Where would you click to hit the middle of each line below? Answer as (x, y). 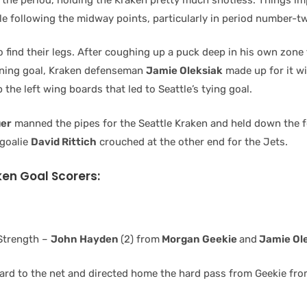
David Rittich (64, 142)
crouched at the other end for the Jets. (192, 142)
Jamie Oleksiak (184, 71)
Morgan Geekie (199, 239)
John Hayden (86, 239)
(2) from (140, 239)
